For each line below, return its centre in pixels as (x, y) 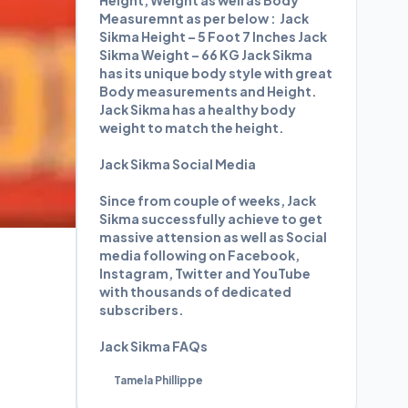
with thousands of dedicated (195, 291)
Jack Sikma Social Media (178, 164)
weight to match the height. (192, 127)
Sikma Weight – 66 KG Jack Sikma (206, 55)
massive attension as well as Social (213, 237)
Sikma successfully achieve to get (211, 219)
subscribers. (142, 310)
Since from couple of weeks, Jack (208, 200)
